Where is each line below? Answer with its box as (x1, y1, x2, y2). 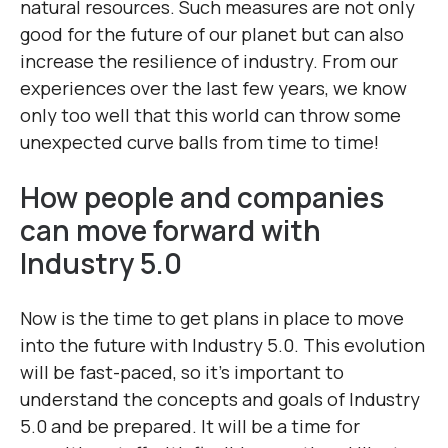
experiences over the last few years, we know (20, 76, 407, 101)
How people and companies (20, 178, 384, 217)
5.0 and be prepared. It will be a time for (20, 414, 360, 439)
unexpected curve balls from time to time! (20, 130, 379, 155)
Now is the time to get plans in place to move (20, 306, 404, 331)
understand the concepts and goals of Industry (20, 387, 420, 412)
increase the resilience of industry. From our (20, 49, 398, 74)
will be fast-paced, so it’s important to (20, 360, 344, 385)
